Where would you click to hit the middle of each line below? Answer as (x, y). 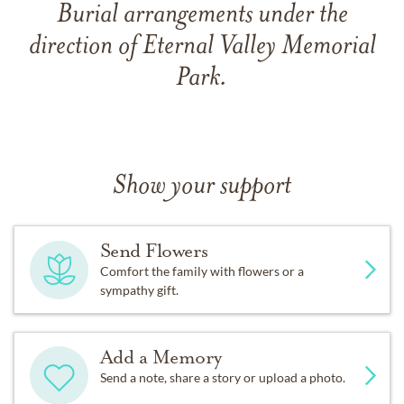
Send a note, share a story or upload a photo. (222, 377)
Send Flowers (154, 251)
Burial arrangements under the (202, 16)
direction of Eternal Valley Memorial (202, 47)
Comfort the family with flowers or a (202, 271)
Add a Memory (161, 357)
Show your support (202, 187)
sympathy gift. (139, 290)
